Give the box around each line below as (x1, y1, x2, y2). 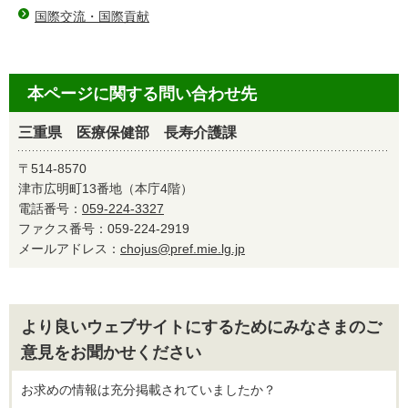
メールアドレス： (18, 241, 120, 256)
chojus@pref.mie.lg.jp (120, 241, 245, 256)
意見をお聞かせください (21, 343, 201, 362)
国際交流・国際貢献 (35, 9, 149, 24)
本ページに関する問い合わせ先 (27, 85, 257, 103)
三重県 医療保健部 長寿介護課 (18, 125, 237, 140)
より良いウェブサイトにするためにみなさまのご (21, 318, 382, 336)
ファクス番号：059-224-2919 (18, 221, 202, 236)
